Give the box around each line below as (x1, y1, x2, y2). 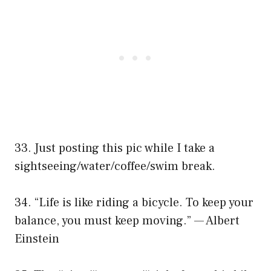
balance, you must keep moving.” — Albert (15, 212, 240, 229)
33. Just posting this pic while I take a (15, 140, 215, 156)
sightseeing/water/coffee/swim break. (15, 158, 215, 174)
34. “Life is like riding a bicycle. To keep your (15, 194, 253, 211)
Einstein (15, 230, 59, 247)
